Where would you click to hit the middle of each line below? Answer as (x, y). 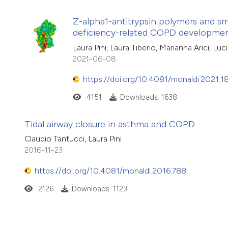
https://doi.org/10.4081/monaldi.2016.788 (110, 170)
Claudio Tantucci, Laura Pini (73, 139)
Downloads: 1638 (148, 97)
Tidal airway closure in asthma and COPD (110, 124)
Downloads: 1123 (99, 189)
